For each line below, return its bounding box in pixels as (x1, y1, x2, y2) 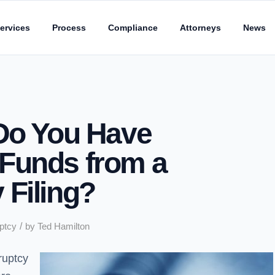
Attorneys (180, 23, 221, 33)
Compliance (108, 23, 158, 33)
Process (52, 23, 86, 33)
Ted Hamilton (37, 222, 90, 231)
